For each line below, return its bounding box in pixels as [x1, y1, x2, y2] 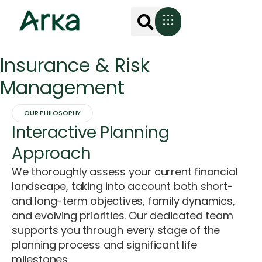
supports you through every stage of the [12, 223, 220, 238]
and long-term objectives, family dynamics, [12, 194, 235, 209]
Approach [12, 142, 91, 166]
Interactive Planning [12, 121, 169, 144]
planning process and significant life [12, 237, 197, 253]
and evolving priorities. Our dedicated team [12, 208, 233, 223]
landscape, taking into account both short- [12, 179, 233, 194]
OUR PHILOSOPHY [24, 108, 81, 118]
